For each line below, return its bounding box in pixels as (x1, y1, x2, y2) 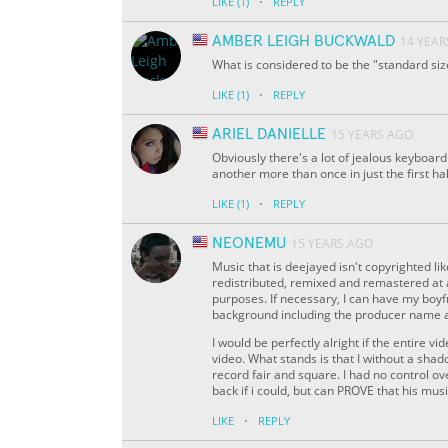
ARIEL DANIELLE (212, 126, 326, 143)
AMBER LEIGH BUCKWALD (212, 33, 395, 50)
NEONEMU (212, 235, 286, 252)
